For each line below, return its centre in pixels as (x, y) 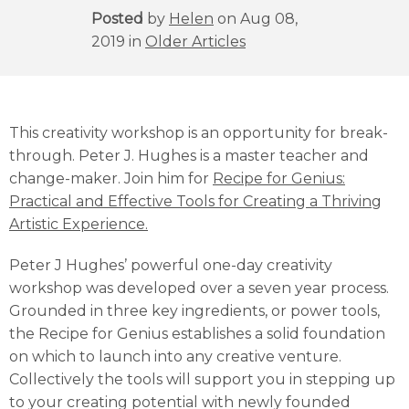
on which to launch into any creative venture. (175, 356)
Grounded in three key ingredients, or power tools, (194, 310)
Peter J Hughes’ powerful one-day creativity (171, 265)
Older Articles (195, 41)
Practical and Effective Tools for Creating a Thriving (195, 201)
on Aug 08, (256, 18)
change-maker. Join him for (111, 178)
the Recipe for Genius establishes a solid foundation (197, 333)
